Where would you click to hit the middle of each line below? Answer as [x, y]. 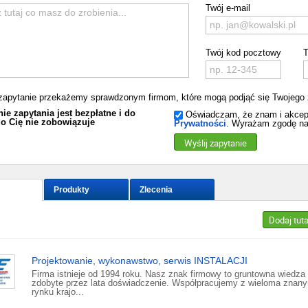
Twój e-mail [228, 8]
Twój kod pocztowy [243, 53]
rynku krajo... [58, 292]
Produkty [71, 190]
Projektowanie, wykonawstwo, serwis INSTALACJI [140, 261]
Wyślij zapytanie [216, 143]
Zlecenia [156, 190]
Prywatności [200, 123]
